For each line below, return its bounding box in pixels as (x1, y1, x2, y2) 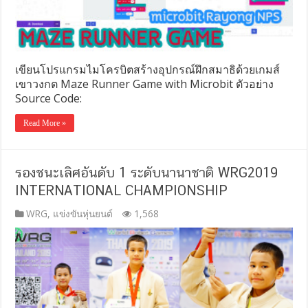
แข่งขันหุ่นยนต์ (53, 206, 113, 220)
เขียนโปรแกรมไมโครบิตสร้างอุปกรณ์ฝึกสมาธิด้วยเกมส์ (15, 61, 280, 77)
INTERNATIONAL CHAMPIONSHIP (15, 181, 228, 199)
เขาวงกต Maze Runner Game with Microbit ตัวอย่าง (15, 76, 274, 91)
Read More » (23, 118, 67, 128)
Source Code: (15, 90, 82, 106)
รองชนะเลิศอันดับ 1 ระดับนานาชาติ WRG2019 (15, 164, 278, 181)
